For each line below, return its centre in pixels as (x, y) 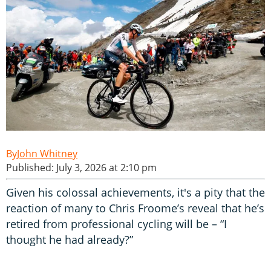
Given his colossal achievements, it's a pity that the (135, 192)
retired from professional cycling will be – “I (116, 224)
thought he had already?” (70, 239)
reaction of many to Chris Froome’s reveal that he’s (135, 208)
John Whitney (47, 153)
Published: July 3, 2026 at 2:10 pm (81, 167)
